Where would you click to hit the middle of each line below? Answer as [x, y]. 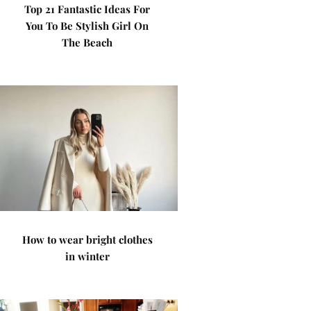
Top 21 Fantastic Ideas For [87, 9]
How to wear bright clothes [87, 239]
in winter [87, 256]
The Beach [87, 42]
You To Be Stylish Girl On [87, 26]
